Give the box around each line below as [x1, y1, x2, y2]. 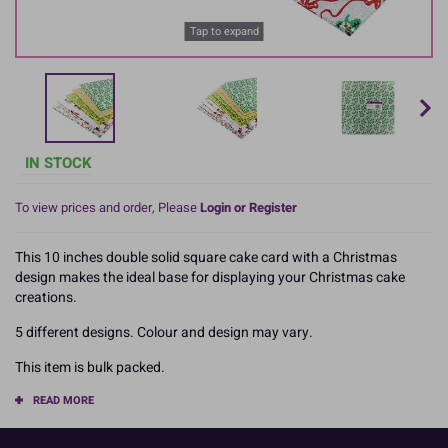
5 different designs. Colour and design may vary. [15, 321, 313, 343]
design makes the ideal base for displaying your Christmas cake [15, 266, 405, 288]
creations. [15, 286, 77, 308]
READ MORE [33, 391, 94, 409]
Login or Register [200, 197, 297, 217]
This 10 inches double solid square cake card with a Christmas [15, 246, 397, 268]
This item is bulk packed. [15, 356, 165, 378]
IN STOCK [25, 151, 92, 174]
